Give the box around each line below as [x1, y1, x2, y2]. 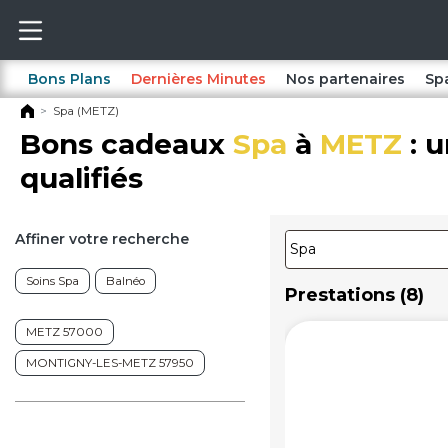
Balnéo [106, 274, 145, 288]
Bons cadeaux [20, 127, 233, 161]
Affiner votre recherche [15, 230, 189, 248]
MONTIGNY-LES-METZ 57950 [26, 356, 194, 370]
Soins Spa [26, 274, 79, 288]
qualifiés [20, 161, 143, 195]
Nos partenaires [285, 70, 405, 88]
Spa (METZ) [52, 104, 119, 118]
